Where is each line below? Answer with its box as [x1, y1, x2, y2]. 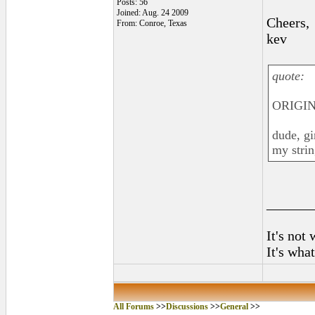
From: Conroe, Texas [116, 18, 187, 28]
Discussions [165, 302, 208, 311]
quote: [271, 69, 304, 83]
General [219, 302, 248, 311]
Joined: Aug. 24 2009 [116, 8, 188, 18]
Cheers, [266, 15, 309, 30]
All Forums [112, 302, 154, 311]
